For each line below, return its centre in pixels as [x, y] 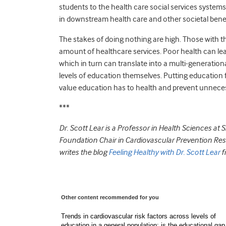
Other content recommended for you [110, 197]
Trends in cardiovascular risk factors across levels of [138, 216]
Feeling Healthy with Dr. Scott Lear [165, 152]
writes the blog [84, 152]
